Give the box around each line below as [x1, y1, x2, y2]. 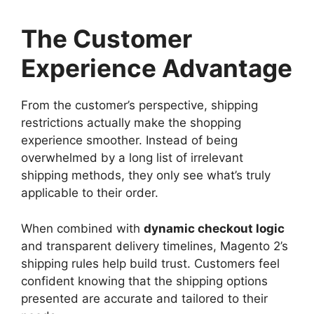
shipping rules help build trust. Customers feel [21, 256, 280, 271]
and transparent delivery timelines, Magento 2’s [21, 238, 288, 253]
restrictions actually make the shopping [21, 116, 241, 130]
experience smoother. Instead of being [21, 133, 238, 147]
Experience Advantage [21, 53, 292, 83]
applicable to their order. [21, 186, 158, 200]
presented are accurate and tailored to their [21, 291, 268, 306]
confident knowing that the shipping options [21, 273, 268, 288]
